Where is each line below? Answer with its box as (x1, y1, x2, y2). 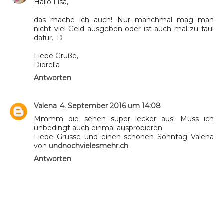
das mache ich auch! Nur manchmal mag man (34, 15, 214, 24)
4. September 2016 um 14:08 (60, 101, 161, 110)
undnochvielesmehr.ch (49, 141, 128, 150)
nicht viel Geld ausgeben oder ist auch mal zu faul (34, 24, 214, 33)
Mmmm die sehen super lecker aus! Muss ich (34, 114, 214, 123)
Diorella (34, 60, 60, 69)
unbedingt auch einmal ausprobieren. (34, 123, 164, 132)
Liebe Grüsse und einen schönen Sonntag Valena (34, 132, 214, 141)
